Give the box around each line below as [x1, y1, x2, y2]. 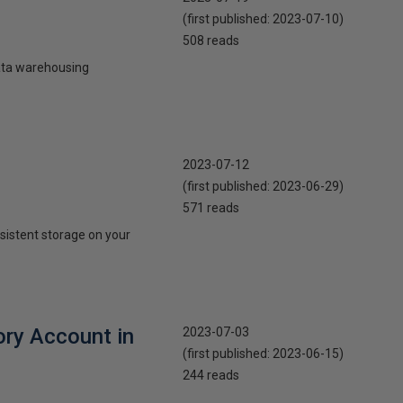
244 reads [182, 368, 239, 382]
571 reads [182, 201, 239, 215]
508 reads [182, 33, 239, 48]
